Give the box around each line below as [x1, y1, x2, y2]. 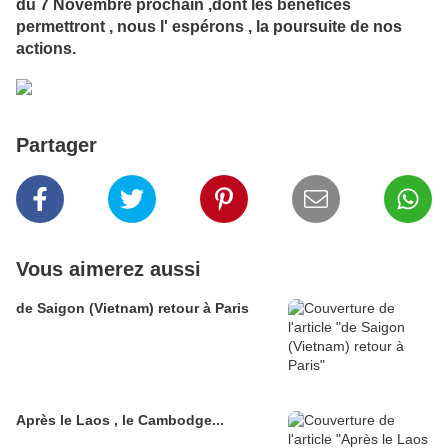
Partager [16, 134, 97, 157]
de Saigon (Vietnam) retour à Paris [16, 300, 249, 317]
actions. [16, 40, 76, 58]
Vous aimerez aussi [16, 258, 201, 281]
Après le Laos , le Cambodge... [16, 412, 224, 429]
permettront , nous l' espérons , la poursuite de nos [16, 18, 402, 36]
